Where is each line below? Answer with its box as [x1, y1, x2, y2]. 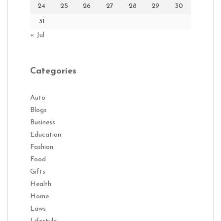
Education [30, 131, 61, 139]
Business [30, 118, 55, 126]
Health [30, 180, 51, 188]
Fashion [30, 143, 53, 151]
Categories [30, 66, 76, 76]
